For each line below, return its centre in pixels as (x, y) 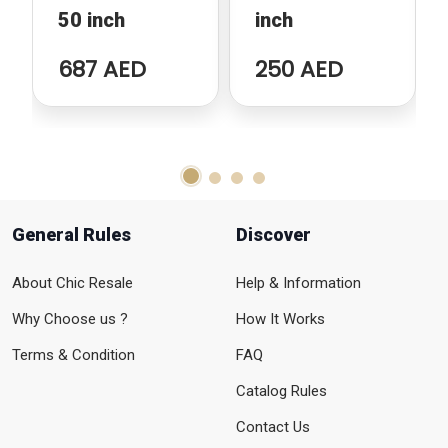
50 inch (91, 20)
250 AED (299, 70)
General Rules (71, 235)
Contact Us (273, 427)
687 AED (102, 70)
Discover (273, 235)
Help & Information (298, 283)
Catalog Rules (281, 391)
